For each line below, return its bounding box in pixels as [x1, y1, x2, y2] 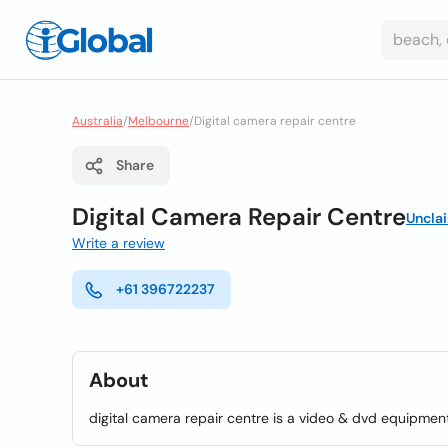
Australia [72, 113, 123, 129]
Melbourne [128, 113, 189, 129]
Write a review [72, 234, 165, 252]
